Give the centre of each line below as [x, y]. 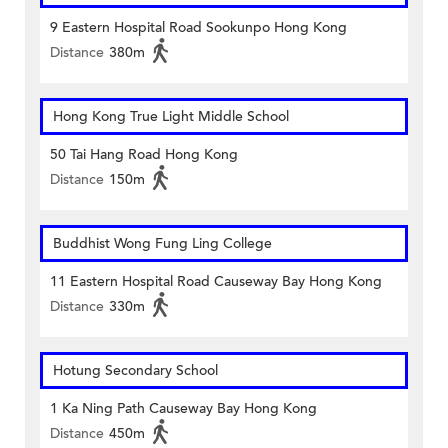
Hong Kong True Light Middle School [171, 117]
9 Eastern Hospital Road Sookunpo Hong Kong [198, 28]
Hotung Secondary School [135, 371]
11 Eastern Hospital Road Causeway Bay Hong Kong [216, 282]
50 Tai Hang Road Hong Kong [144, 155]
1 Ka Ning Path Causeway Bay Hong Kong [183, 409]
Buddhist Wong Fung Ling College [162, 244]
